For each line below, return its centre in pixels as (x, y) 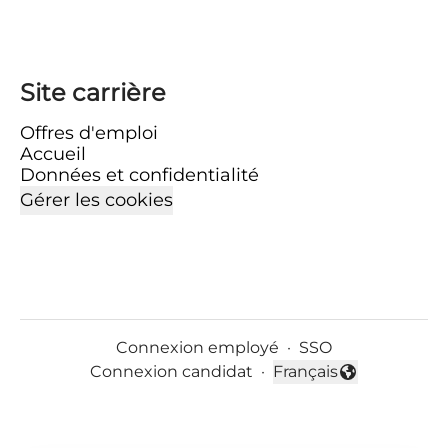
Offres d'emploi (89, 133)
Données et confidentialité (139, 175)
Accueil (53, 154)
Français (305, 371)
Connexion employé (197, 347)
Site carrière (93, 92)
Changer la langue (345, 382)
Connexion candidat (171, 371)
